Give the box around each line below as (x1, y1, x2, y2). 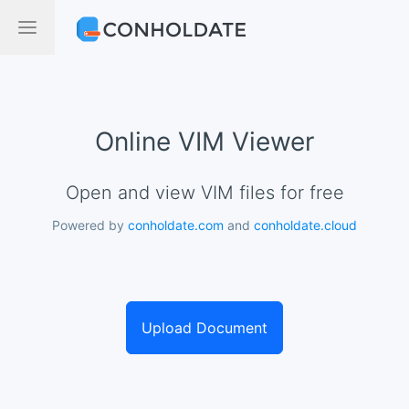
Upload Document (142, 319, 267, 337)
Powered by (52, 217, 128, 233)
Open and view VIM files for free (79, 182, 344, 204)
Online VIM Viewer (95, 126, 314, 157)
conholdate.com (128, 217, 224, 233)
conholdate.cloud (254, 217, 357, 233)
